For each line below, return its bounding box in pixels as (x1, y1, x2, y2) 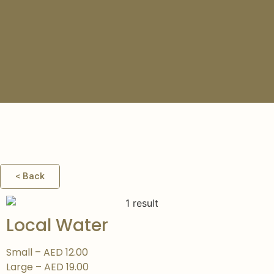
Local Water (6, 213, 108, 238)
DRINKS (65, 149, 183, 184)
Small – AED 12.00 (6, 245, 88, 260)
